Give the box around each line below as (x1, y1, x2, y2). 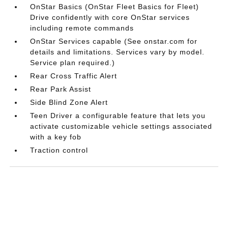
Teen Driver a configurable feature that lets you (30, 111, 206, 120)
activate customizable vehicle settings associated (30, 122, 213, 130)
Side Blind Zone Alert (30, 98, 108, 106)
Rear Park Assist (30, 85, 92, 93)
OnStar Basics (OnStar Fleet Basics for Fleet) (30, 3, 199, 11)
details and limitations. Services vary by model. (30, 48, 205, 56)
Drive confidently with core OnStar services (30, 13, 190, 21)
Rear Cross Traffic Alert (30, 72, 118, 80)
